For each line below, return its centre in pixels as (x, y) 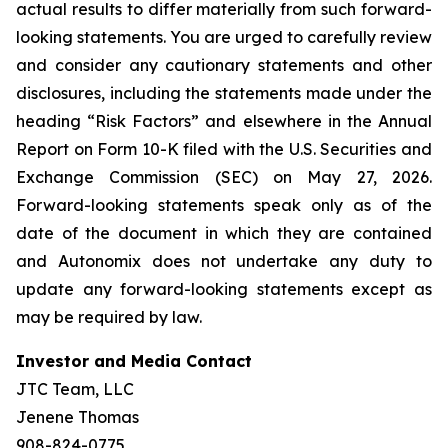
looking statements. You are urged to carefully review (224, 37)
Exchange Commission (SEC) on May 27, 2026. (224, 177)
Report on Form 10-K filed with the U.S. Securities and (224, 149)
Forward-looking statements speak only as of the (224, 205)
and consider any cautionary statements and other (224, 65)
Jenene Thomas (77, 417)
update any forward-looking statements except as (224, 289)
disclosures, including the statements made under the (224, 93)
